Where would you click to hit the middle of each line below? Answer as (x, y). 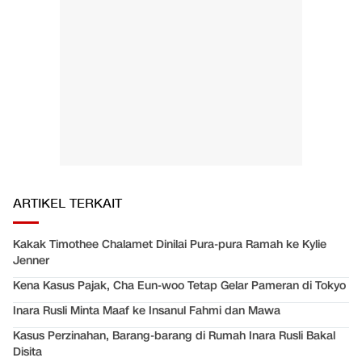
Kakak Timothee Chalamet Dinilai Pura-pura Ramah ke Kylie (170, 245)
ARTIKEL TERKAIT (67, 204)
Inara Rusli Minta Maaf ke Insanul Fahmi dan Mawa (147, 311)
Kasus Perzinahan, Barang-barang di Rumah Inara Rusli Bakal (174, 336)
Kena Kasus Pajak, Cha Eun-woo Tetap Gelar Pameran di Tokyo (179, 286)
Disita (27, 352)
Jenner (31, 261)
